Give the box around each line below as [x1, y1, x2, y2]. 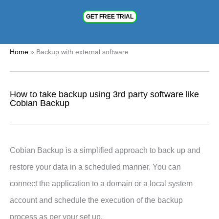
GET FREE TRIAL [86, 13, 133, 20]
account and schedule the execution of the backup [10, 196, 183, 204]
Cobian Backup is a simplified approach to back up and [10, 146, 200, 154]
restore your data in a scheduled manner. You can [10, 162, 181, 171]
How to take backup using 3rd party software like [10, 89, 199, 99]
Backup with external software [36, 48, 129, 56]
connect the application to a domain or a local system [10, 179, 193, 188]
